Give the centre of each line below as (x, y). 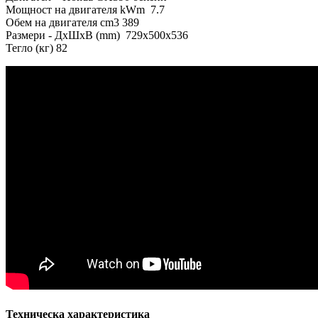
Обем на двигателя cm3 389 (72, 23)
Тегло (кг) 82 (37, 48)
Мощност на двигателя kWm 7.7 (85, 10)
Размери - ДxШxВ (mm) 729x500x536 (97, 35)
